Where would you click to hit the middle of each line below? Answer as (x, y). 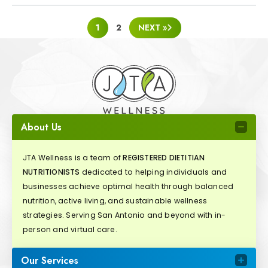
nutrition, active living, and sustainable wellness (115, 200)
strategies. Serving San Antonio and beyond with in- (124, 215)
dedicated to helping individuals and (153, 172)
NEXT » (152, 28)
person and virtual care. (70, 229)
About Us (41, 127)
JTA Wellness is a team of (73, 157)
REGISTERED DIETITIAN (164, 157)
